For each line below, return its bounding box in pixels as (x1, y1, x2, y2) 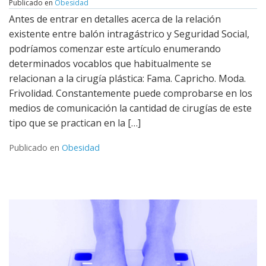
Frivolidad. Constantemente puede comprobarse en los (9, 87, 252, 100)
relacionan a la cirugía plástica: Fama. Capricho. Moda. (9, 72, 246, 85)
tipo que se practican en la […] (9, 116, 141, 130)
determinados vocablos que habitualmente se (9, 57, 211, 71)
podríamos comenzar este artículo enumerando (9, 42, 221, 56)
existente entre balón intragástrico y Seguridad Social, (9, 27, 249, 41)
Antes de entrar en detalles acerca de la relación (9, 12, 221, 26)
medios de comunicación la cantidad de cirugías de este (9, 102, 252, 115)
